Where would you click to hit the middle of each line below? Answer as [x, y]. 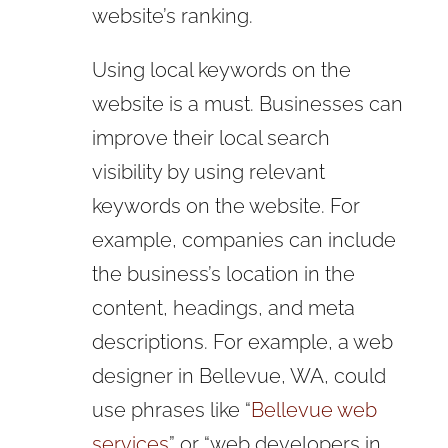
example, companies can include [243, 239]
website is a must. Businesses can [247, 103]
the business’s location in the [223, 273]
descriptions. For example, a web [242, 341]
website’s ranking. [172, 15]
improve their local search [210, 137]
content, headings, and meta [223, 307]
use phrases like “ [171, 409]
